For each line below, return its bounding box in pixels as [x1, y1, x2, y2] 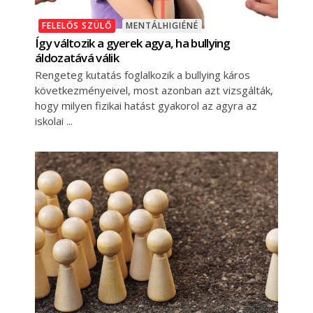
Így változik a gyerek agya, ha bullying [35, 35, 231, 52]
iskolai [35, 114, 66, 129]
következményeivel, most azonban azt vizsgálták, [35, 83, 273, 98]
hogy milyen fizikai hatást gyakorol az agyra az [35, 99, 257, 113]
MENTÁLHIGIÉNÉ [126, 20, 198, 32]
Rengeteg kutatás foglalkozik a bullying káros [35, 68, 250, 82]
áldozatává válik [35, 50, 119, 66]
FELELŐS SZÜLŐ [42, 20, 112, 32]
